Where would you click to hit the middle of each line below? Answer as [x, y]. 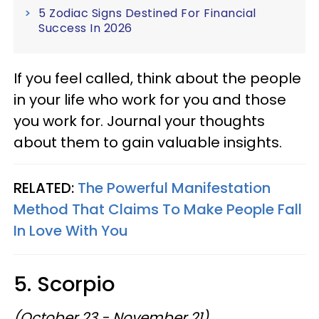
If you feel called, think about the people [157, 78]
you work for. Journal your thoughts [139, 121]
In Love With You [71, 231]
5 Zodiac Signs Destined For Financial [147, 13]
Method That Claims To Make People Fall [158, 209]
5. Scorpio [64, 284]
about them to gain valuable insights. [148, 142]
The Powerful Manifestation [174, 188]
